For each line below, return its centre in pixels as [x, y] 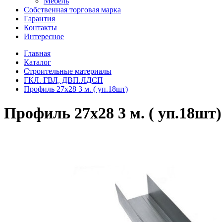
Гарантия [39, 19]
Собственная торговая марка [72, 10]
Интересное [44, 36]
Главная [37, 53]
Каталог [37, 62]
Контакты [40, 28]
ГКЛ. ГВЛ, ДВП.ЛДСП [63, 80]
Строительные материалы [68, 71]
